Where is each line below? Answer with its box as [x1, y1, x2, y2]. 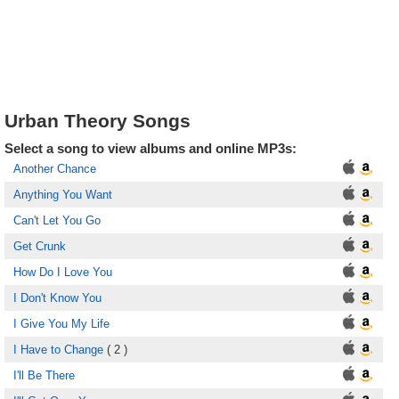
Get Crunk [13, 240, 66, 253]
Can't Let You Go [13, 214, 101, 227]
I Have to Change [13, 343, 103, 356]
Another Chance [13, 162, 96, 175]
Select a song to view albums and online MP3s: [4, 141, 297, 156]
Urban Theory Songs [4, 110, 191, 131]
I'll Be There [13, 369, 75, 382]
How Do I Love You [13, 265, 112, 279]
